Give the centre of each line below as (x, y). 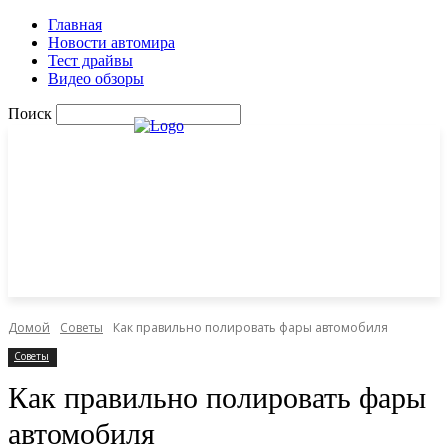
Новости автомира (111, 42)
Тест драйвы (90, 60)
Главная (75, 24)
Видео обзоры (96, 78)
